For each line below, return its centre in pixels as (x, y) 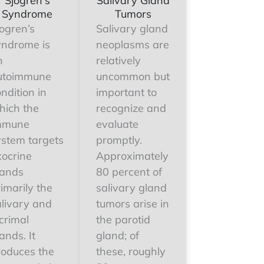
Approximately (132, 156)
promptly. (119, 140)
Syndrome (27, 14)
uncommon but (133, 76)
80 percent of (129, 172)
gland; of (118, 235)
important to (126, 92)
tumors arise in (133, 204)
